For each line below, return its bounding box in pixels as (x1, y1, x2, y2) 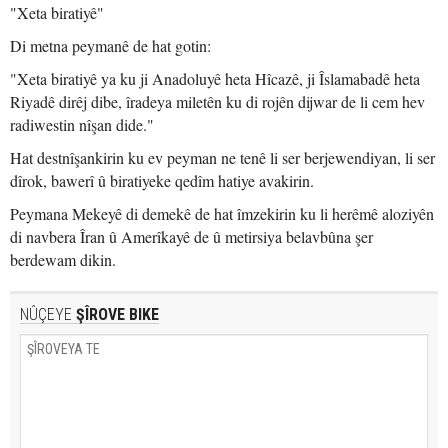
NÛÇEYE (20, 305, 72, 324)
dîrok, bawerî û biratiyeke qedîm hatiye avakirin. (10, 170, 314, 191)
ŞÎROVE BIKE (72, 305, 159, 324)
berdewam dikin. (10, 249, 116, 270)
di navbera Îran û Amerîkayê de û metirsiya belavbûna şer (10, 226, 373, 247)
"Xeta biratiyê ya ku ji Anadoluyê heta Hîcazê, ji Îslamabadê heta (10, 68, 420, 89)
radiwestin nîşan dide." (10, 114, 154, 135)
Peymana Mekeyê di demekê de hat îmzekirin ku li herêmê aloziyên (10, 203, 434, 224)
